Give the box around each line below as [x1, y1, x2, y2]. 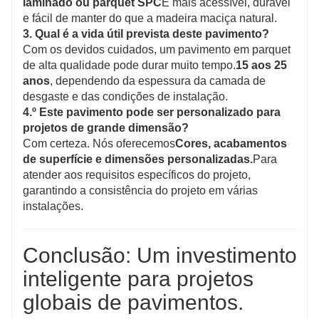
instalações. [23, 199, 83, 212]
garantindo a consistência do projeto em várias [23, 184, 258, 197]
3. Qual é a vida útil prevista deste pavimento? [23, 27, 269, 40]
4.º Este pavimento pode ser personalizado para [23, 105, 281, 118]
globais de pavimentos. [23, 290, 244, 314]
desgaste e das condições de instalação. [23, 90, 228, 103]
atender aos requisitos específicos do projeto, [23, 168, 251, 181]
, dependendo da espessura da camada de [50, 74, 266, 87]
